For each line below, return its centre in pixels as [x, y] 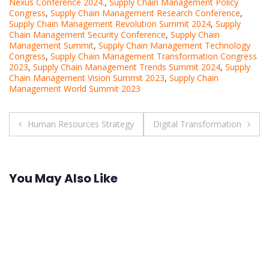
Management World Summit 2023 [75, 89]
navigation [59, 149]
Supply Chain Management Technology [174, 46]
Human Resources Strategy [81, 124]
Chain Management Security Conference [87, 35]
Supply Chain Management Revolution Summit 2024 [110, 24]
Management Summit [51, 46]
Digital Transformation [197, 124]
